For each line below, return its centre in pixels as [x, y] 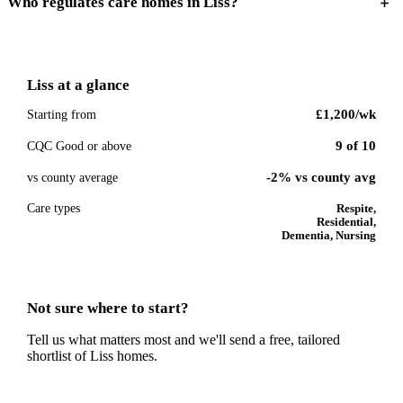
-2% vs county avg [321, 177]
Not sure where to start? [108, 308]
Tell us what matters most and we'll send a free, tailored [184, 340]
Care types [54, 208]
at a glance [92, 85]
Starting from [62, 115]
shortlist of [58, 356]
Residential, [346, 222]
